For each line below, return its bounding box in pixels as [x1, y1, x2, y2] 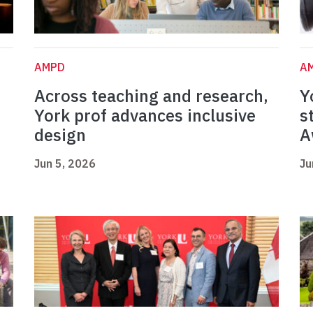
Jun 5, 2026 [34, 156, 96, 171]
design [34, 124, 86, 147]
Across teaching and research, [34, 85, 268, 108]
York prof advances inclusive [34, 104, 256, 127]
